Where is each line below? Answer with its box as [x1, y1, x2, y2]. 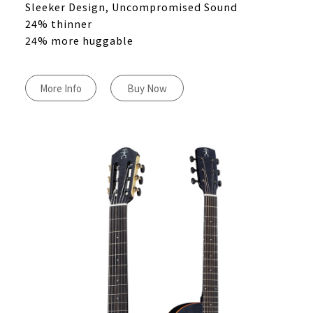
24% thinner [24, 16, 92, 31]
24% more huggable [24, 33, 133, 48]
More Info [39, 81, 82, 96]
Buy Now [125, 81, 170, 96]
